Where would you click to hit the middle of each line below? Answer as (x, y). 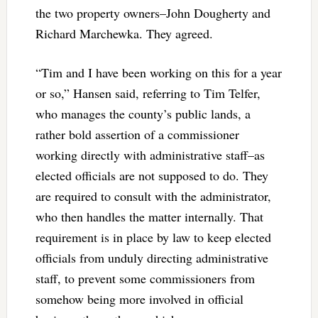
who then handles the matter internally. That (149, 216)
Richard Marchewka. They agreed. (126, 33)
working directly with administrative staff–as (150, 154)
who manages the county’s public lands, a (143, 113)
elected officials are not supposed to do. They (152, 175)
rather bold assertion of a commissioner (137, 134)
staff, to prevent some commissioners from (145, 278)
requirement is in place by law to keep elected (153, 237)
